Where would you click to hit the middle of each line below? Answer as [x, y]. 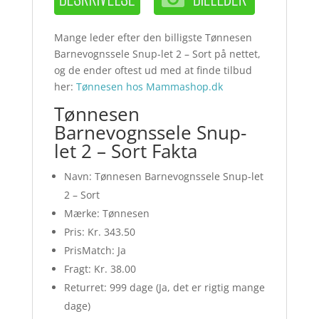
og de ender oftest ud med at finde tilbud [153, 70]
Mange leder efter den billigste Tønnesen [153, 38]
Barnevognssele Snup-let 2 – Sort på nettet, [157, 54]
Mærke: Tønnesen [106, 214]
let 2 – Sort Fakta [125, 151]
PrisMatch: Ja [95, 251]
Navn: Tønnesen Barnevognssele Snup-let [163, 177]
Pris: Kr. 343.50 [99, 232]
